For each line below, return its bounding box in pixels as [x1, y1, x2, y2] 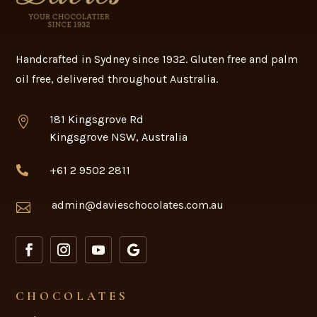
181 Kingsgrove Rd [49, 112, 144, 126]
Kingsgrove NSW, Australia [49, 129, 188, 144]
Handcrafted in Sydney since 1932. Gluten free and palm [16, 52, 299, 66]
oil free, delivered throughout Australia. [16, 71, 219, 86]
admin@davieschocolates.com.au [51, 197, 224, 212]
